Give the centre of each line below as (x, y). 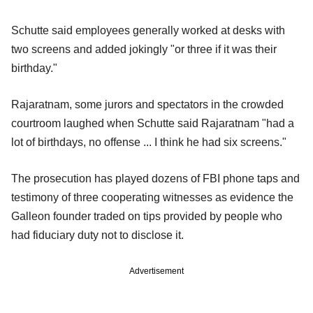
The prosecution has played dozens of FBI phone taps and (155, 179)
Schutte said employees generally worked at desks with (148, 31)
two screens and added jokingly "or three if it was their (144, 50)
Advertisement (156, 271)
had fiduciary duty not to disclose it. (97, 235)
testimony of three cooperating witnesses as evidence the (152, 198)
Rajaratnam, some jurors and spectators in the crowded (147, 105)
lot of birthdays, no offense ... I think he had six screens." (149, 143)
